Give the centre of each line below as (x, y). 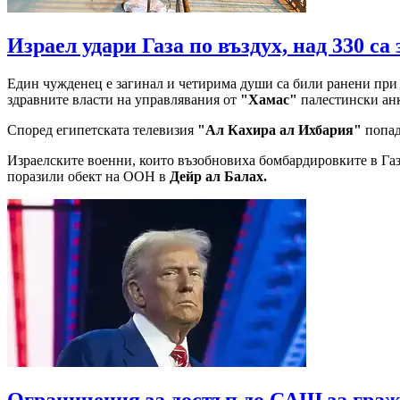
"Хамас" (271, 100)
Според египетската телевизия (100, 130)
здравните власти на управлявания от (124, 100)
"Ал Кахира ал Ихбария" (278, 130)
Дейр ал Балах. (218, 177)
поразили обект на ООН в (88, 177)
